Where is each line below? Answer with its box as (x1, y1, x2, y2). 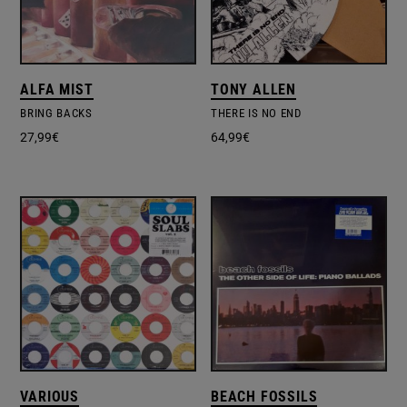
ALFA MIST (20, 81, 94, 99)
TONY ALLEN (211, 81, 297, 99)
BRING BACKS (20, 106, 93, 121)
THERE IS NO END (211, 106, 302, 121)
